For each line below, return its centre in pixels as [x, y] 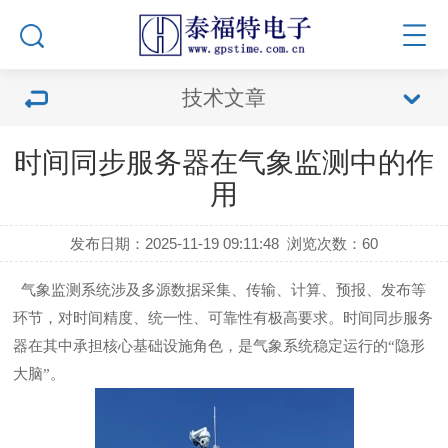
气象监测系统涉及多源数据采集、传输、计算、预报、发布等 [220, 290]
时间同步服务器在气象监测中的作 [224, 162]
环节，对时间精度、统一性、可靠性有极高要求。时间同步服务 [223, 318]
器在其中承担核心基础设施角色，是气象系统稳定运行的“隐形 [219, 346]
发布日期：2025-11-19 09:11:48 [174, 243]
